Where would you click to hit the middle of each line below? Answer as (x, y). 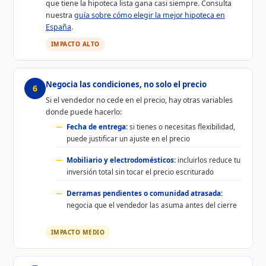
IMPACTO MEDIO (78, 232)
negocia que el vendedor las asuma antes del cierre (152, 205)
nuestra (60, 15)
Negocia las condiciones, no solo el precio (126, 84)
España (58, 27)
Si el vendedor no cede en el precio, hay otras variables (139, 100)
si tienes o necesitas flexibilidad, (182, 126)
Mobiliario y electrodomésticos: (121, 159)
